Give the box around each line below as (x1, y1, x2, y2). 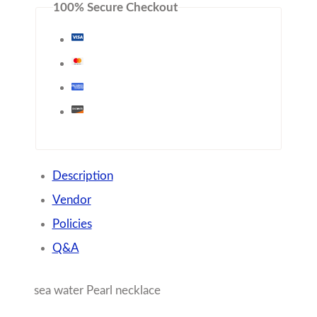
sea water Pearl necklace (34, 284, 163, 296)
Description (52, 170, 113, 183)
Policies (52, 218, 92, 231)
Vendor (52, 194, 91, 207)
